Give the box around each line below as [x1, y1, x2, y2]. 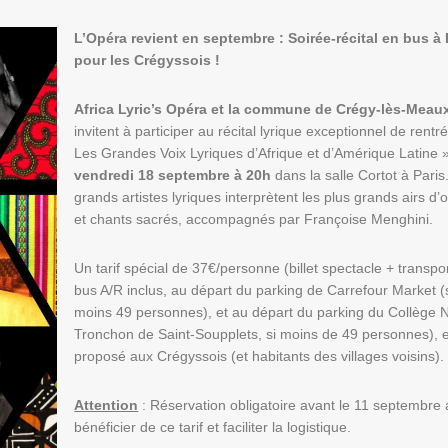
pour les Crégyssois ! [74, 51, 221, 68]
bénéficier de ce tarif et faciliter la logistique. [74, 418, 352, 435]
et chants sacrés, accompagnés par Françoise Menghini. [74, 210, 434, 227]
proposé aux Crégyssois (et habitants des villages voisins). [74, 347, 445, 364]
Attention [74, 396, 139, 413]
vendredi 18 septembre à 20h [74, 166, 272, 183]
